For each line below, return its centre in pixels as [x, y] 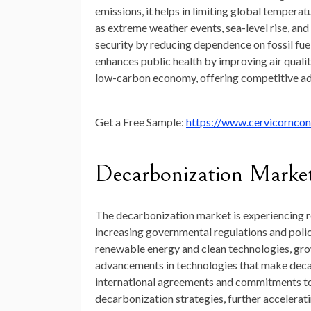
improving [244, 61]
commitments [269, 282]
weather [170, 28]
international [126, 282]
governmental [180, 232]
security [115, 44]
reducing [172, 44]
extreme [128, 28]
